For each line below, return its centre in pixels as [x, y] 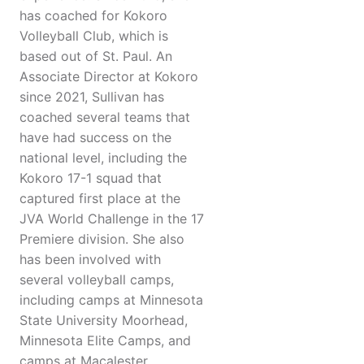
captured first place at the [100, 199]
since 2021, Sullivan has [92, 97]
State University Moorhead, [104, 321]
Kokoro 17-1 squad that [91, 178]
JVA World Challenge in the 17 [112, 219]
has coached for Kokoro [93, 16]
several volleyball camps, [97, 280]
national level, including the [103, 158]
